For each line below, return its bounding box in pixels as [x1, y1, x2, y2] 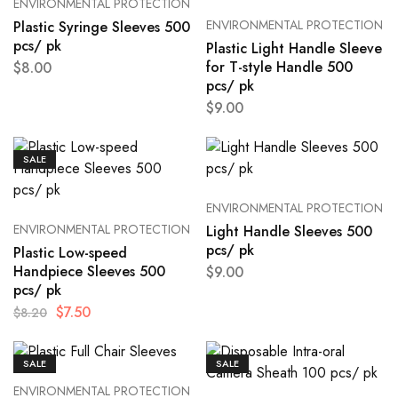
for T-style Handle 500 [205, 57, 353, 78]
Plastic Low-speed [13, 243, 127, 264]
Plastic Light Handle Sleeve [205, 38, 382, 60]
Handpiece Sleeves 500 [13, 261, 165, 283]
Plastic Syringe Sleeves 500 [13, 17, 190, 38]
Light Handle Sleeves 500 [205, 221, 372, 243]
